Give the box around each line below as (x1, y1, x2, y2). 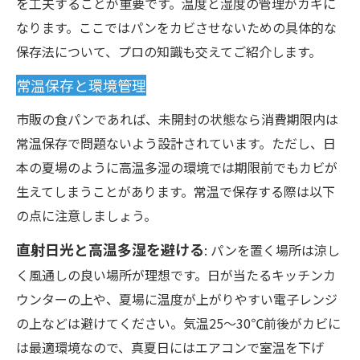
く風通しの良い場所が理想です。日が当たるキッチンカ (16, 265, 336, 284)
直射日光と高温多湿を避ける (16, 239, 204, 260)
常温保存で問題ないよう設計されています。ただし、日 (16, 133, 336, 153)
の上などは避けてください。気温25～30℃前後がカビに (16, 313, 341, 333)
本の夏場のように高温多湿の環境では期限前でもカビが (16, 157, 337, 177)
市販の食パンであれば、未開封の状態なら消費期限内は (16, 109, 338, 129)
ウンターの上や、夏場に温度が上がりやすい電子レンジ (16, 289, 337, 309)
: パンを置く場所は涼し (204, 240, 340, 260)
